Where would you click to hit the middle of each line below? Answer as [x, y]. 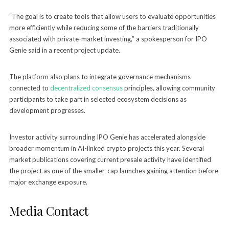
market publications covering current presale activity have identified [110, 160]
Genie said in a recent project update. [64, 50]
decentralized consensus [86, 88]
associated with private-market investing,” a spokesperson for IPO [108, 39]
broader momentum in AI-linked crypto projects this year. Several [106, 148]
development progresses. [47, 111]
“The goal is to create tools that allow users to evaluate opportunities [112, 17]
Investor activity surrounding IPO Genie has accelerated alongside [107, 137]
